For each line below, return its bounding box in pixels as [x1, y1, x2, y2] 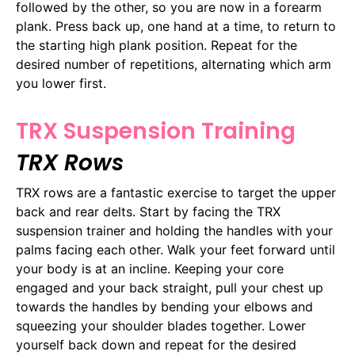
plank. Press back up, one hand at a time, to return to [16, 17, 336, 34]
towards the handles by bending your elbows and [16, 299, 313, 315]
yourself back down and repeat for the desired [16, 337, 296, 353]
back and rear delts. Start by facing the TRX [16, 204, 281, 220]
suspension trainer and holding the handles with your [16, 223, 333, 239]
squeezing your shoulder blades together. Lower [16, 318, 306, 334]
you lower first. [16, 74, 106, 91]
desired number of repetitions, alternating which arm [16, 55, 331, 72]
